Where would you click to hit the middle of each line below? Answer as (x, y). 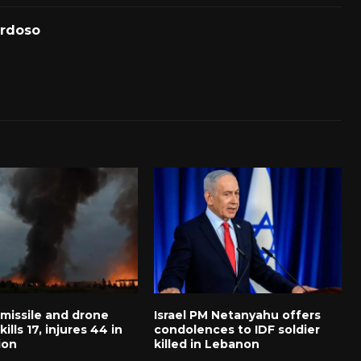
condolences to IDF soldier (237, 329)
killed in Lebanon (206, 344)
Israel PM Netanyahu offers (237, 315)
